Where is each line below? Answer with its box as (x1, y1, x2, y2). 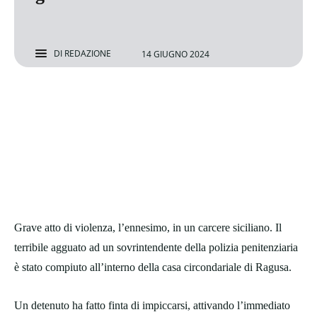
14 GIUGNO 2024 (142, 47, 209, 60)
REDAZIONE (64, 47, 111, 60)
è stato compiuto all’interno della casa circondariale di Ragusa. (14, 261, 292, 274)
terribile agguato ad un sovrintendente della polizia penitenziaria (14, 241, 298, 254)
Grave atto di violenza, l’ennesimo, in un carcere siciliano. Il (14, 221, 282, 234)
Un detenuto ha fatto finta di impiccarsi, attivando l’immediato (14, 299, 290, 312)
